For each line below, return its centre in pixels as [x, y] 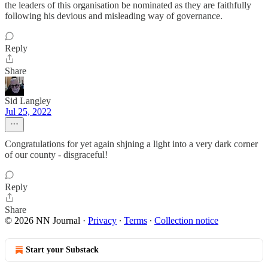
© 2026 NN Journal [42, 220]
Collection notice [186, 220]
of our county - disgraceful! [56, 155]
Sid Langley [28, 101]
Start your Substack [62, 250]
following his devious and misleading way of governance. [114, 16]
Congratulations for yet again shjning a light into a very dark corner [131, 144]
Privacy [102, 220]
